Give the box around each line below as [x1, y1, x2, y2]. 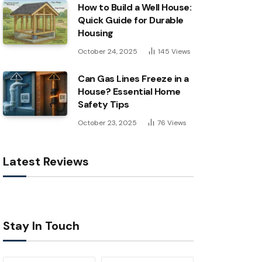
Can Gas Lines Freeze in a [78, 73, 189, 85]
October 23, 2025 [78, 118, 137, 127]
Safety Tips [78, 98, 129, 111]
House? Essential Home [78, 85, 181, 98]
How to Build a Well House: [78, 1, 192, 13]
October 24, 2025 [78, 47, 137, 56]
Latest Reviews [3, 154, 89, 169]
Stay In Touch [3, 218, 80, 233]
